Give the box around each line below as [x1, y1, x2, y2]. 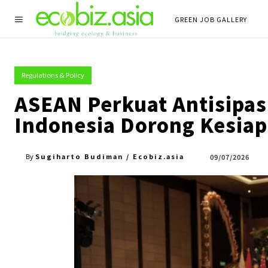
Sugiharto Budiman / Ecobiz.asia [35, 151, 184, 161]
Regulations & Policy [22, 70, 84, 80]
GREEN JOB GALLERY [175, 14, 247, 24]
